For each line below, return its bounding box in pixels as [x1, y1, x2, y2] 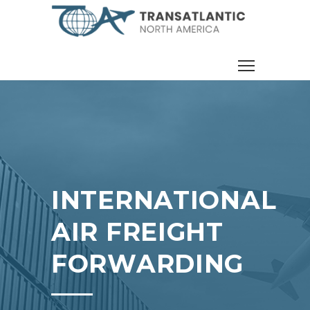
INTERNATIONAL [51, 185, 277, 215]
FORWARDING [51, 248, 244, 279]
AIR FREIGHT [51, 217, 224, 247]
